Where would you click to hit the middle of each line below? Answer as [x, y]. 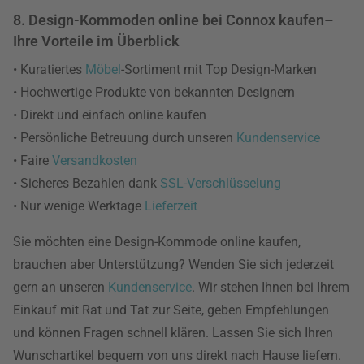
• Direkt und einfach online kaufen [110, 115]
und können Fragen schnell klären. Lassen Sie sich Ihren [173, 333]
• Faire [32, 160]
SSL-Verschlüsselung [221, 183]
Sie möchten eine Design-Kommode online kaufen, [157, 242]
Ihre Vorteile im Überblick [96, 41]
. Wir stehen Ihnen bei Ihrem [271, 287]
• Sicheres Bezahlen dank [87, 183]
